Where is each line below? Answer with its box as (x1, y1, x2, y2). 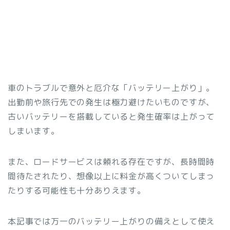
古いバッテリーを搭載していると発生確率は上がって (8, 111, 215, 123)
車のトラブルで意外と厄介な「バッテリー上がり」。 (8, 82, 215, 94)
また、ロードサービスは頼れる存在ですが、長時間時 (8, 156, 215, 168)
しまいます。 (8, 125, 60, 137)
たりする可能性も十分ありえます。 (8, 185, 146, 197)
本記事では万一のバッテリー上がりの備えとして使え (8, 216, 215, 227)
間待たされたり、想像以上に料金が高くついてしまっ (8, 170, 215, 182)
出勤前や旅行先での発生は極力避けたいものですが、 (8, 97, 215, 108)
